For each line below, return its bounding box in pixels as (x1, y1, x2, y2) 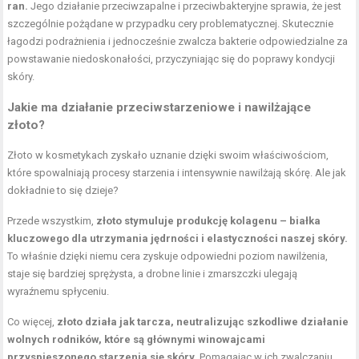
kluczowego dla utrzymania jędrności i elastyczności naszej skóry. (7, 232, 349, 244)
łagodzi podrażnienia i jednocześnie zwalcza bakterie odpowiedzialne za (7, 34, 349, 47)
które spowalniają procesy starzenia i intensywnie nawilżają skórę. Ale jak (7, 166, 347, 179)
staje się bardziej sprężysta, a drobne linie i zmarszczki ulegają (7, 267, 298, 280)
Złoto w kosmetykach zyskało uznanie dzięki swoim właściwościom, (7, 148, 329, 161)
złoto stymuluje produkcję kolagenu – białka (96, 214, 321, 227)
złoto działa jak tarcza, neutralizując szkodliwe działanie (57, 315, 349, 328)
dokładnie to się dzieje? (7, 184, 119, 196)
